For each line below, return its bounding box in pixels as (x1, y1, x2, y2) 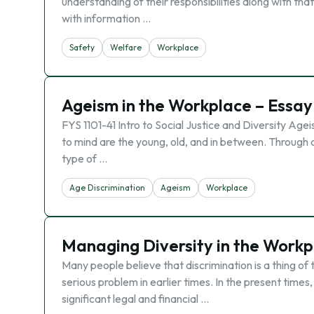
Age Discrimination (69, 182, 145, 193)
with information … (62, 11, 151, 25)
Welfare (110, 42, 142, 53)
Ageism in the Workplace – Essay (62, 95, 313, 116)
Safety (69, 42, 95, 53)
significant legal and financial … (62, 292, 209, 306)
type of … (62, 151, 107, 165)
